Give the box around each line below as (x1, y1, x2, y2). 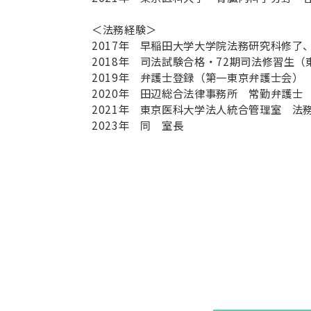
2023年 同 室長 (92, 117, 184, 133)
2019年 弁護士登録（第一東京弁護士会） (92, 69, 303, 85)
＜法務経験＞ (92, 22, 157, 37)
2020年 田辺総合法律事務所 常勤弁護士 (92, 85, 303, 101)
